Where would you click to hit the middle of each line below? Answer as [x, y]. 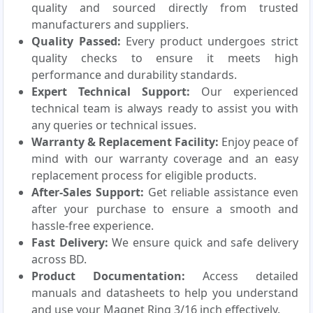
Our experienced [244, 92]
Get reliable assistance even [221, 192]
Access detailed [242, 276]
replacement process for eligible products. [144, 176]
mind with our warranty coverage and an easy [165, 159]
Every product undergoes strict [210, 42]
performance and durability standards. [134, 75]
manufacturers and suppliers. [110, 25]
